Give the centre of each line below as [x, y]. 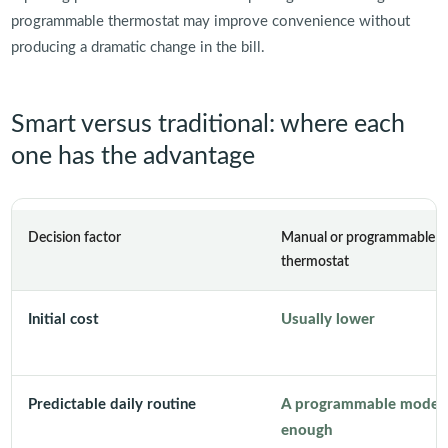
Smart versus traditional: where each [207, 124]
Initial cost [63, 319]
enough [306, 430]
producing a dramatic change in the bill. [137, 47]
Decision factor [74, 237]
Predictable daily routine [111, 404]
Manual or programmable [357, 237]
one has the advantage [132, 156]
